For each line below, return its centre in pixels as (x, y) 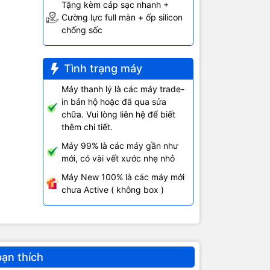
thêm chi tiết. (87, 127)
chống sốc (82, 30)
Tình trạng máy (103, 69)
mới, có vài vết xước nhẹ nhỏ (118, 159)
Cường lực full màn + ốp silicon (122, 17)
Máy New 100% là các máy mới (123, 177)
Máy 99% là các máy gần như (120, 146)
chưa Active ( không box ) (112, 190)
